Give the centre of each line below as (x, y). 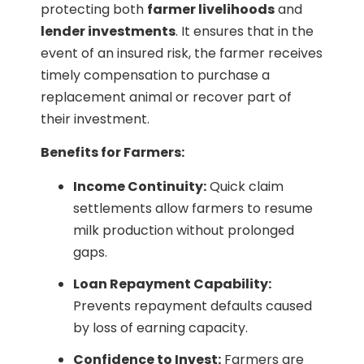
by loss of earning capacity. (160, 327)
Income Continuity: (140, 186)
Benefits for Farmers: (113, 153)
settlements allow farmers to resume (193, 208)
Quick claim (245, 186)
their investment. (95, 119)
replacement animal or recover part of (166, 97)
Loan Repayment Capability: (172, 284)
